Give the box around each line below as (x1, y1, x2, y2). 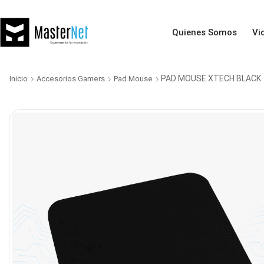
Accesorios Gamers (37, 74, 105, 83)
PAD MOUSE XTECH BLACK (161, 74, 261, 83)
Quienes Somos (172, 27, 237, 38)
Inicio (9, 74, 28, 83)
